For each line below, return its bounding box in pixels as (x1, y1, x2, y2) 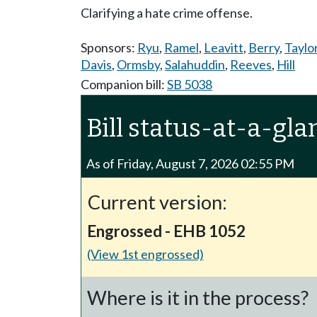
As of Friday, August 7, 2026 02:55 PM (86, 156, 295, 172)
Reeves (230, 57, 272, 72)
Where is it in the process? (87, 285, 309, 309)
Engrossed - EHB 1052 (87, 221, 246, 241)
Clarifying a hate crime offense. (81, 5, 253, 21)
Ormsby (117, 57, 160, 72)
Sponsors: (81, 40, 137, 55)
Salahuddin (165, 57, 225, 72)
